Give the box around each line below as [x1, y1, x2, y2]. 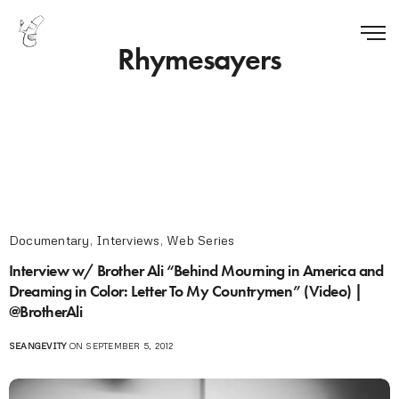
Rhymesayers [117, 40, 282, 78]
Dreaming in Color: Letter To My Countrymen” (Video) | [9, 280, 362, 301]
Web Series [167, 232, 235, 248]
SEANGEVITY [9, 339, 67, 351]
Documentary [9, 232, 90, 248]
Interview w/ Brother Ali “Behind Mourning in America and [9, 259, 384, 281]
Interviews [96, 232, 160, 248]
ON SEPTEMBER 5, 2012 [66, 339, 174, 351]
